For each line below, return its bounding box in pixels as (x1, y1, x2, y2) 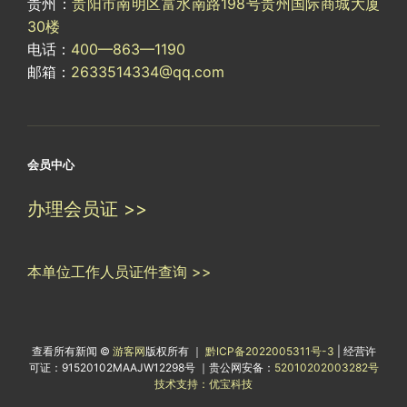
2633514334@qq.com (71, 62, 224, 81)
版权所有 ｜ (144, 343, 205, 358)
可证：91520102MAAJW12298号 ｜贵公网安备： (28, 360, 274, 374)
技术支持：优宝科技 (154, 376, 253, 391)
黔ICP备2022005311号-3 (204, 343, 337, 358)
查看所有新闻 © (31, 343, 113, 358)
